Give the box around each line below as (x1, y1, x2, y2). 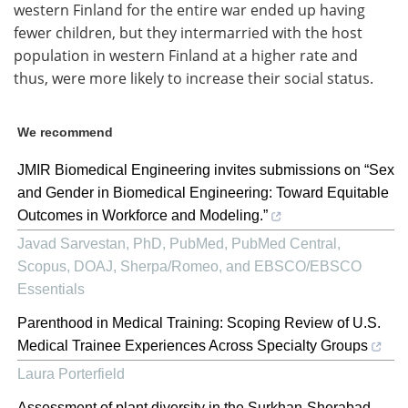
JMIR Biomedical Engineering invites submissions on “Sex (17, 161, 394, 178)
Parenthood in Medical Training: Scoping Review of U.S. (17, 314, 381, 331)
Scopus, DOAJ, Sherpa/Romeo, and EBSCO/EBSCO (17, 258, 362, 274)
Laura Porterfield (17, 365, 125, 382)
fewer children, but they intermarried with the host (14, 22, 362, 43)
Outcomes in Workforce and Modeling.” (17, 207, 268, 223)
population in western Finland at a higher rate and (14, 45, 358, 66)
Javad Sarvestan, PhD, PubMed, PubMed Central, (17, 235, 341, 251)
